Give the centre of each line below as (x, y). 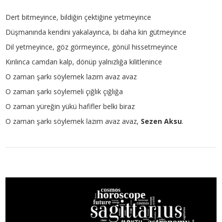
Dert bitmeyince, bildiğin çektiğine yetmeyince (79, 17)
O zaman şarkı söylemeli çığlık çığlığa (64, 91)
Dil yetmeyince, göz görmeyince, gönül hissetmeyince (92, 47)
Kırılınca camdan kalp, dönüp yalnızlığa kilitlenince (84, 61)
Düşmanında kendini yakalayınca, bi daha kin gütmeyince (96, 32)
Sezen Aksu (162, 121)
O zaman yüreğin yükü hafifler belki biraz (70, 106)
